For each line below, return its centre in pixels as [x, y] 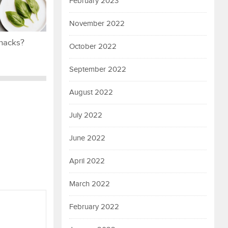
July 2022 [86, 115]
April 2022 [87, 161]
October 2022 [93, 47]
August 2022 [91, 92]
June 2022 [87, 138]
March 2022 [90, 184]
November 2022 [97, 24]
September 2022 [98, 69]
